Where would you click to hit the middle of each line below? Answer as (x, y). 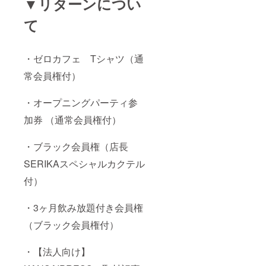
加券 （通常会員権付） (72, 120)
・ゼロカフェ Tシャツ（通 (84, 59)
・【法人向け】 (57, 252)
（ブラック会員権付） (71, 225)
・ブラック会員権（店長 (76, 147)
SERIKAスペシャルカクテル (84, 164)
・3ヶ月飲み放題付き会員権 (83, 208)
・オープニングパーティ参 (81, 103)
